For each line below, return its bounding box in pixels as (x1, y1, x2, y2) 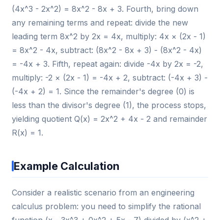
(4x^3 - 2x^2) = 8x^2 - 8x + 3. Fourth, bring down (12, 3, 198, 14)
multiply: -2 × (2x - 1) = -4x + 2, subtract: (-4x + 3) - (12, 72, 208, 82)
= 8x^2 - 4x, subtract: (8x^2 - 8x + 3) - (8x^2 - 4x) (12, 45, 202, 55)
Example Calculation (14, 159, 119, 172)
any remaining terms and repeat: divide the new (12, 17, 188, 27)
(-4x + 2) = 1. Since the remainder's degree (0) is (12, 86, 194, 96)
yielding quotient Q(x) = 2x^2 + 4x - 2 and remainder (12, 113, 207, 124)
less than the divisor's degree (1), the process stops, (12, 100, 206, 110)
